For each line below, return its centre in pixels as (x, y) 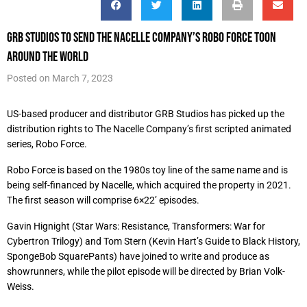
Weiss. (21, 286)
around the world (48, 56)
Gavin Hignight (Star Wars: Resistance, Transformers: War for (136, 226)
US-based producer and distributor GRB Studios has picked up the (146, 114)
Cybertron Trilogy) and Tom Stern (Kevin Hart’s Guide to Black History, (153, 241)
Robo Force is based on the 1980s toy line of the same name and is (147, 170)
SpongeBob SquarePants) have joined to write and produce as (138, 256)
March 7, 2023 (83, 78)
